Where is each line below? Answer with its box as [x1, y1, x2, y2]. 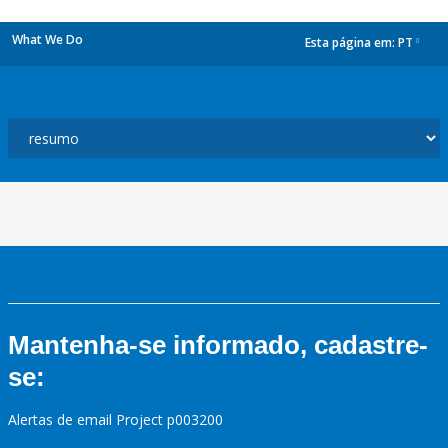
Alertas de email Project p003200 [8, 410, 223, 429]
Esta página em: [305, 34, 398, 52]
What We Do [12, 31, 83, 48]
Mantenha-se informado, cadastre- [8, 330, 428, 360]
